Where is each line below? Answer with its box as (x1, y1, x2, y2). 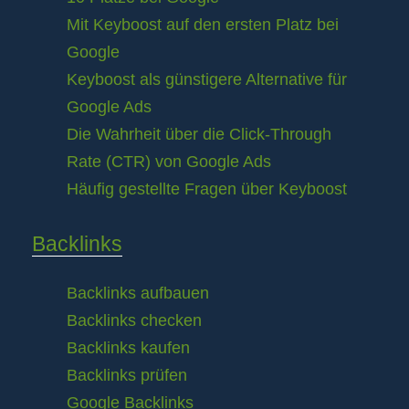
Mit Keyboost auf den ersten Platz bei (67, 16, 339, 35)
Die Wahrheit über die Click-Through (67, 125, 331, 144)
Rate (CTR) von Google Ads (67, 152, 271, 172)
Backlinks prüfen (67, 366, 187, 385)
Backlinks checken (67, 311, 202, 330)
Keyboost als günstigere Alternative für (67, 70, 347, 89)
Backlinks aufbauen (67, 284, 209, 303)
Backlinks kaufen (67, 339, 190, 358)
